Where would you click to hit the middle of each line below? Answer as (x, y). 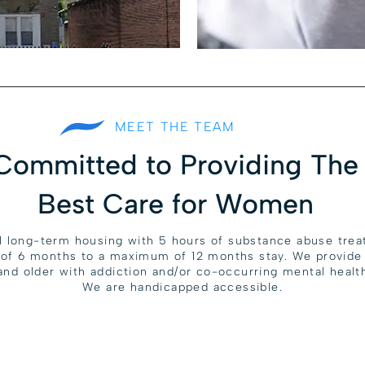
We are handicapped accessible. (182, 287)
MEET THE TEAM (175, 127)
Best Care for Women (175, 204)
